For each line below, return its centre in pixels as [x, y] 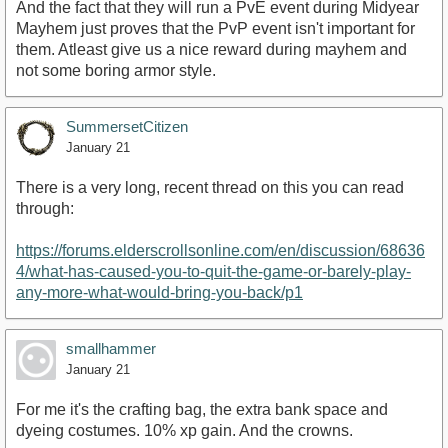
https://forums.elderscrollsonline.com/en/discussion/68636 [220, 251]
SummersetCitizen [127, 127]
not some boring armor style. [116, 71]
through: [45, 209]
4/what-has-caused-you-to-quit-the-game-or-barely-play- [213, 272]
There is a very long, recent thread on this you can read [210, 188]
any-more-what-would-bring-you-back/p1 [159, 293]
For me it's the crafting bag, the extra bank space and [202, 410]
